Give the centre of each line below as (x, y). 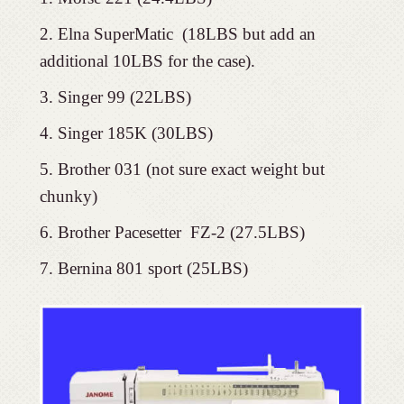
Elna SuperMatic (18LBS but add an (186, 34)
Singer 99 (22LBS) (124, 97)
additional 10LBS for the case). (147, 61)
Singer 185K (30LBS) (135, 133)
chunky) (68, 197)
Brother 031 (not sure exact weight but (191, 170)
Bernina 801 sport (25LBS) (152, 269)
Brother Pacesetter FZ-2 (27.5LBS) (181, 233)
